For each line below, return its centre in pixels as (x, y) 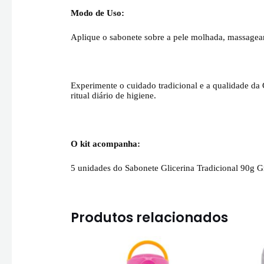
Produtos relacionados (150, 218)
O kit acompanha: (106, 144)
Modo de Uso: (98, 13)
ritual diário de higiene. (114, 96)
